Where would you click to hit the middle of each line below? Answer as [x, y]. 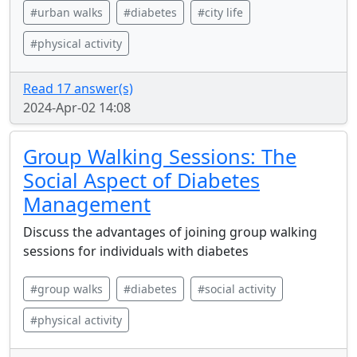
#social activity [237, 289]
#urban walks [67, 12]
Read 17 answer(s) [78, 88]
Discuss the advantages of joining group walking [170, 232]
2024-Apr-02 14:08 [77, 108]
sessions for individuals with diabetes [136, 251]
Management [87, 204]
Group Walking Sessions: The [160, 156]
